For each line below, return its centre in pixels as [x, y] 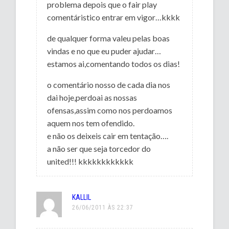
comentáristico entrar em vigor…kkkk [114, 17]
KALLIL [82, 197]
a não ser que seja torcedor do [99, 148]
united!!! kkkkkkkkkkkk [90, 161]
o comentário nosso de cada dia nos [109, 84]
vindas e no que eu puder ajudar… [104, 51]
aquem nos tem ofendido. [91, 123]
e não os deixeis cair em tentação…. [108, 135]
